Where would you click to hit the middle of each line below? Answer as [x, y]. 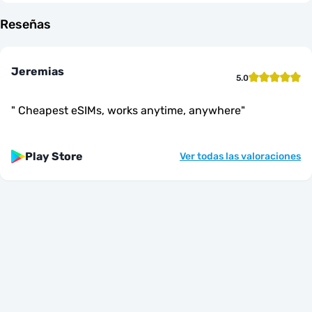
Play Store [54, 156]
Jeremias [38, 71]
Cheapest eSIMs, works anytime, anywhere [128, 110]
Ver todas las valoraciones [240, 156]
